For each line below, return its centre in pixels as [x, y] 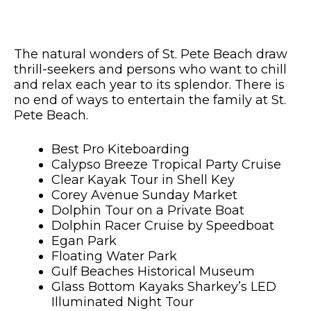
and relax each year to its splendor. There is [149, 85]
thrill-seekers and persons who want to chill [150, 69]
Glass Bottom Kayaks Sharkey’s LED [164, 287]
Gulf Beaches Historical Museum [153, 271]
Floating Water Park [116, 256]
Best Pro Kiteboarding [122, 149]
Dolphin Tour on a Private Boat [148, 210]
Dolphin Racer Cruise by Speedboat [163, 226]
